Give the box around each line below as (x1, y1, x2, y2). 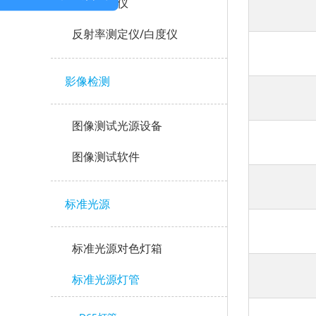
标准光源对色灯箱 (72, 241, 162, 256)
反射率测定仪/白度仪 (72, 26, 178, 42)
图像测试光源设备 (72, 118, 162, 133)
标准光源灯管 (72, 272, 140, 287)
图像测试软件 (72, 149, 140, 164)
